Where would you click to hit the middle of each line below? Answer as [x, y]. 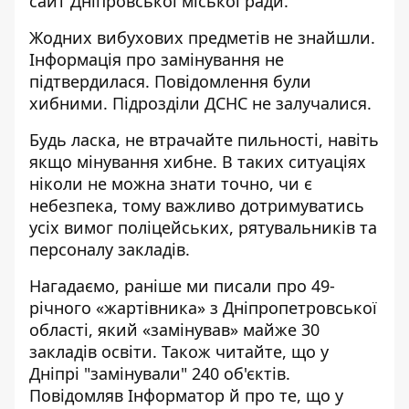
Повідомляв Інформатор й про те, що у [186, 395]
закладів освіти [91, 351]
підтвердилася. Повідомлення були [170, 81]
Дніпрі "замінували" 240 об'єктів [157, 373]
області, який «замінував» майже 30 [174, 330]
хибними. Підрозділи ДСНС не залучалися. [200, 103]
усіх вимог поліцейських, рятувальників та [203, 227]
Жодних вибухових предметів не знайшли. [202, 37]
